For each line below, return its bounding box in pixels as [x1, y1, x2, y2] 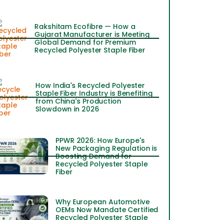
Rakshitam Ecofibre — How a [34, 22, 136, 31]
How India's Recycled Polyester [35, 81, 145, 90]
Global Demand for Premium [34, 37, 136, 47]
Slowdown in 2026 [35, 104, 99, 114]
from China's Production [35, 96, 121, 106]
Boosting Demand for [55, 151, 132, 161]
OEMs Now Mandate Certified [55, 204, 159, 215]
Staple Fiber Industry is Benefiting [35, 88, 153, 98]
